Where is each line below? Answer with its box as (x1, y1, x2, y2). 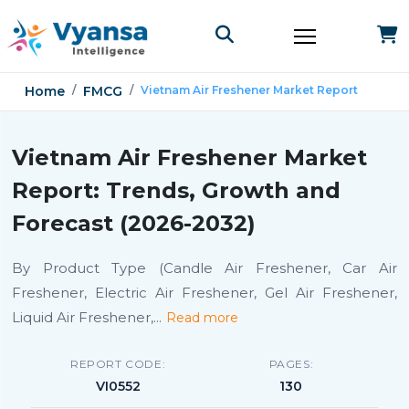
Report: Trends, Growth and (12, 177, 341, 204)
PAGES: (268, 357, 314, 371)
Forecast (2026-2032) (12, 210, 256, 236)
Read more (166, 309, 238, 326)
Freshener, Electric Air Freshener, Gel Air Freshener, (12, 284, 397, 301)
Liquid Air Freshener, (12, 309, 153, 326)
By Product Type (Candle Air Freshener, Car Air (12, 259, 397, 277)
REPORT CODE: (69, 357, 166, 371)
